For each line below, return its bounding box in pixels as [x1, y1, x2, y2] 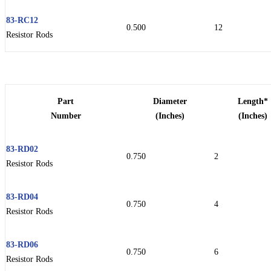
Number [50, 111, 81, 121]
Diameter [152, 96, 187, 106]
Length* [238, 96, 268, 106]
